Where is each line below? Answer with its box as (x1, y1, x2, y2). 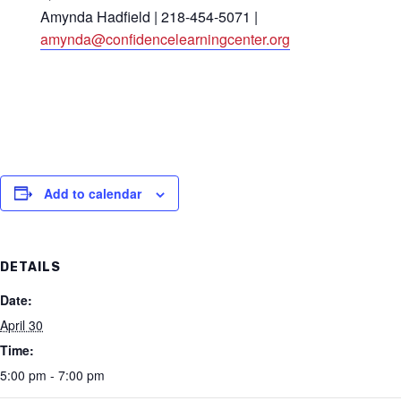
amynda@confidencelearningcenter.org (39, 28, 290, 49)
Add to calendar (44, 183, 141, 202)
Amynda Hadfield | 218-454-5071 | (39, 5, 258, 27)
